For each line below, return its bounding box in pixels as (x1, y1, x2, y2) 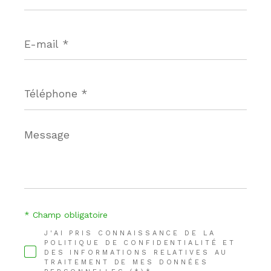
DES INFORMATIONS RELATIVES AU (44, 248, 229, 256)
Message (24, 126, 63, 137)
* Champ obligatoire (24, 209, 108, 220)
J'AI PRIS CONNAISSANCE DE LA (44, 229, 216, 237)
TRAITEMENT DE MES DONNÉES (44, 258, 209, 266)
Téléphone (24, 76, 70, 88)
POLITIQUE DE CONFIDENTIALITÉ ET (44, 238, 237, 247)
